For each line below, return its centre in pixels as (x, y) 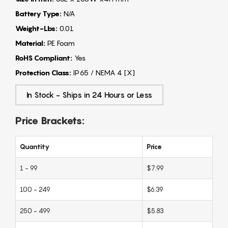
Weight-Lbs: (36, 28)
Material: (30, 43)
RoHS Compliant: (44, 58)
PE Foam (60, 43)
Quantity (35, 147)
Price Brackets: (50, 121)
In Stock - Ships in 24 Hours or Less (89, 95)
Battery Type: (38, 14)
